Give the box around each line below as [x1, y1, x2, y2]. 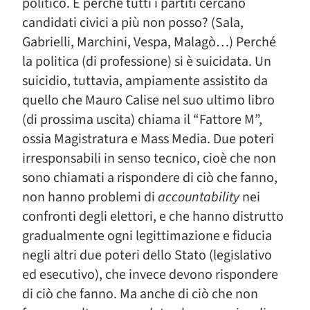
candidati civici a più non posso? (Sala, [22, 13, 244, 33]
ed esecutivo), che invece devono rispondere [22, 265, 278, 284]
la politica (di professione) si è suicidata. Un [22, 52, 271, 71]
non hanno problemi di [22, 188, 158, 207]
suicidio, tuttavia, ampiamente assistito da [22, 71, 268, 91]
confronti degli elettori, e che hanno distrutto [22, 207, 284, 226]
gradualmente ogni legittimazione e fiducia [22, 226, 272, 246]
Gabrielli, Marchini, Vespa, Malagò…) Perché [22, 33, 276, 52]
